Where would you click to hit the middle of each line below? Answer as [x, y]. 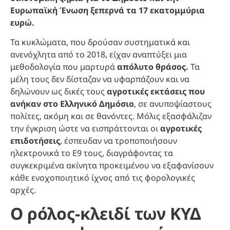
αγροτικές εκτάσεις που [156, 92]
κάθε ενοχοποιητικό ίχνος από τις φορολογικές [103, 178]
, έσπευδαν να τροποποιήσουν [119, 141]
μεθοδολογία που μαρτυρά [64, 67]
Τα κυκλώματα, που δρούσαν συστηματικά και [100, 42]
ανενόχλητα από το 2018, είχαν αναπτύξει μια [99, 55]
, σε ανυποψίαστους [173, 104]
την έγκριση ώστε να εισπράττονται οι [85, 129]
